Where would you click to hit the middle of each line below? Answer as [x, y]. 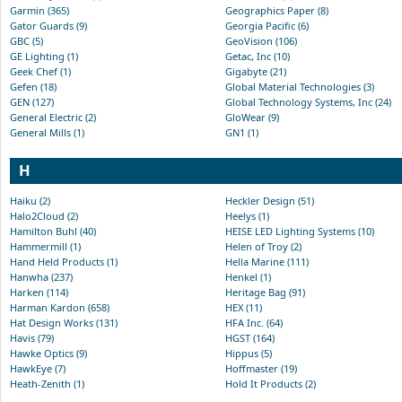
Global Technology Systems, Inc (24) [308, 101]
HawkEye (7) [38, 368]
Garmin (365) [39, 10]
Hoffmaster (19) [261, 368]
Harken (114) [39, 292]
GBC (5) [26, 40]
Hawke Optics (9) [48, 353]
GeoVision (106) [261, 40]
